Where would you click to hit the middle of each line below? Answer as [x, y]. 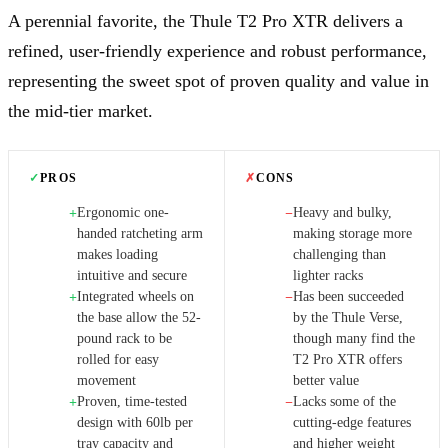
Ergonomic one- [123, 213]
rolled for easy [118, 360]
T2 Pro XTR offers [347, 360]
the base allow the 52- [139, 318]
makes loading [117, 255]
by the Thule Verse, [347, 318]
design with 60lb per [135, 423]
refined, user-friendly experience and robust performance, [217, 51]
